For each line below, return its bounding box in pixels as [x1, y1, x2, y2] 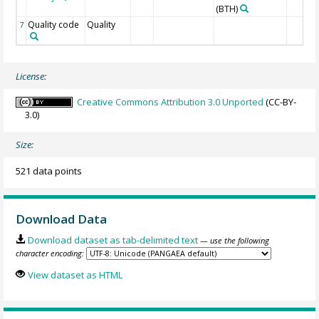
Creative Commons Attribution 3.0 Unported [77, 95, 264, 108]
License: [16, 69, 47, 83]
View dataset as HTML [27, 268, 122, 281]
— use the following [199, 235, 269, 246]
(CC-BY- [263, 95, 297, 108]
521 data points [16, 164, 83, 177]
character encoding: [16, 248, 85, 259]
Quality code [28, 18, 80, 31]
